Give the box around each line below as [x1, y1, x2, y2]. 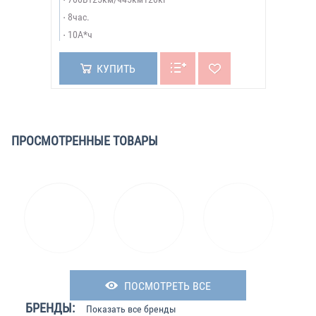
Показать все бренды [86, 303, 176, 315]
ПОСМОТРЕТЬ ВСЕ [124, 279, 211, 293]
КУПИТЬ [96, 62, 135, 75]
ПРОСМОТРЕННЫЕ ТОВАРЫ [11, 133, 158, 148]
